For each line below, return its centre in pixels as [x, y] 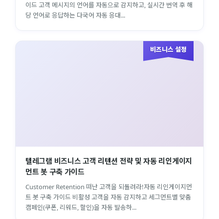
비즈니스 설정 [168, 49]
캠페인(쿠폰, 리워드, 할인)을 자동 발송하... [81, 207]
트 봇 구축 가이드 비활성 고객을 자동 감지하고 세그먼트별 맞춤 [108, 197]
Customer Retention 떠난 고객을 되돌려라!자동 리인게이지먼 [109, 186]
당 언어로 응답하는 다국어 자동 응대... [75, 15]
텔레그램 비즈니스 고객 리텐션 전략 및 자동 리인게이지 [109, 161]
